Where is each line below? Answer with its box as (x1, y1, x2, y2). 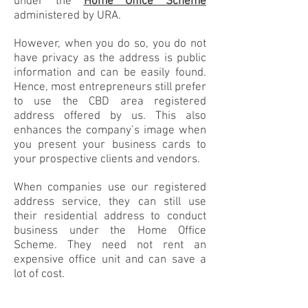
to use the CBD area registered (14, 95, 206, 109)
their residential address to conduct (14, 210, 206, 223)
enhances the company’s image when (14, 124, 206, 137)
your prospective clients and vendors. (14, 153, 200, 166)
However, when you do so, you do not (14, 37, 206, 51)
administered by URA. (14, 9, 121, 23)
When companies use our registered (14, 181, 206, 195)
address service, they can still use (14, 195, 206, 209)
